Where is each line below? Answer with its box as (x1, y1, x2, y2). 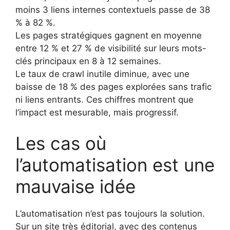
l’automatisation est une (15, 154, 215, 176)
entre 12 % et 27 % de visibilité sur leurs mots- (15, 43, 206, 54)
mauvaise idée (15, 175, 136, 197)
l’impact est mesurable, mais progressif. (15, 107, 179, 118)
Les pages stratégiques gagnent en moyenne (15, 30, 202, 41)
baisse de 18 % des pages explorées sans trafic (15, 82, 212, 92)
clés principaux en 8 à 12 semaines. (15, 56, 161, 67)
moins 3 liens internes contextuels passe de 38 (15, 5, 210, 15)
